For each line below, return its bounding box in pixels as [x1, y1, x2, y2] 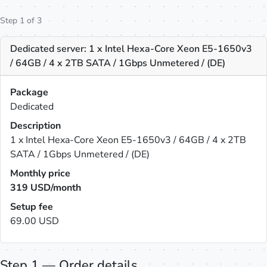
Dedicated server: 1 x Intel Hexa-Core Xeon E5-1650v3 [10, 42, 252, 55]
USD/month [28, 181, 81, 194]
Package [10, 86, 48, 99]
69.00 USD [10, 215, 59, 228]
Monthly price [10, 167, 70, 180]
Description [10, 119, 61, 132]
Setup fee [10, 200, 53, 213]
